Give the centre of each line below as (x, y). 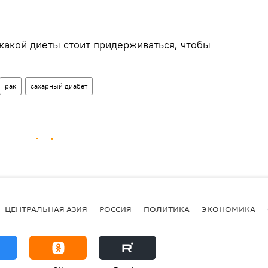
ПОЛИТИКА (167, 208)
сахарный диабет (59, 86)
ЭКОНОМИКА (229, 208)
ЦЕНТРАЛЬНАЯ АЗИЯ (46, 208)
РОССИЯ (115, 208)
